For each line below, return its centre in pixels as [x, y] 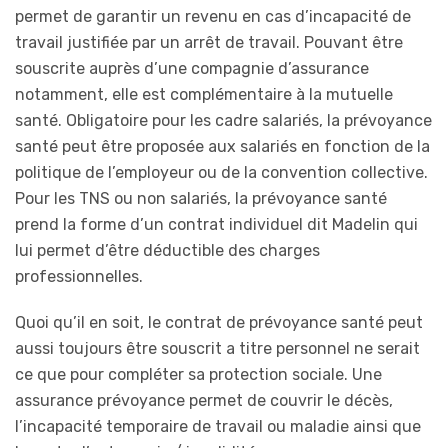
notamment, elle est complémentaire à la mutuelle [204, 95]
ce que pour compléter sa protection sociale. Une [198, 375]
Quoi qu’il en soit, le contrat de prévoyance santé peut [219, 323]
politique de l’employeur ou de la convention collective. [221, 173]
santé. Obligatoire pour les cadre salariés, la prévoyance [223, 121]
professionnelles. [79, 277]
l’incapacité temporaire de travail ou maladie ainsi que [218, 427]
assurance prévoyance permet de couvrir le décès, [204, 401]
